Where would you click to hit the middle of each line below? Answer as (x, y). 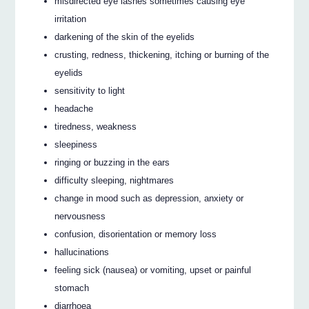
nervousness (80, 216)
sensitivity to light (90, 90)
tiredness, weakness (96, 126)
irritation (71, 19)
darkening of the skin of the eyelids (125, 37)
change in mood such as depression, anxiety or (149, 198)
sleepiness (76, 144)
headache (74, 108)
